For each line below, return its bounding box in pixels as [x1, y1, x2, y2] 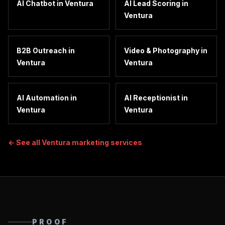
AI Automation [17, 93, 69, 102]
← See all [8, 138, 42, 147]
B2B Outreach [17, 46, 67, 55]
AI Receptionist [124, 93, 180, 102]
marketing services [70, 138, 142, 147]
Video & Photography [124, 46, 199, 55]
